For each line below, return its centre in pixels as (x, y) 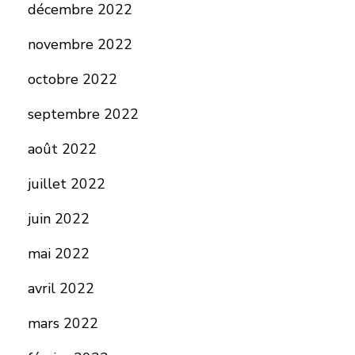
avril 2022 (61, 288)
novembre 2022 (80, 44)
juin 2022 (58, 219)
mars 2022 (63, 323)
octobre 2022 (72, 79)
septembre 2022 (83, 114)
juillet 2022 (66, 184)
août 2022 (62, 149)
